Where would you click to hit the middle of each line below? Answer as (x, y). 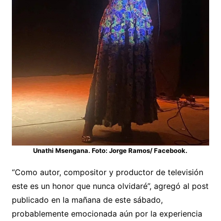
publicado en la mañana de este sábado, (87, 200)
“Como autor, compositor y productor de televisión (107, 172)
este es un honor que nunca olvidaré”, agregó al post (110, 186)
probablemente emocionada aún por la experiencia (107, 214)
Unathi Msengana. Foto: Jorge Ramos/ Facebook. (110, 151)
